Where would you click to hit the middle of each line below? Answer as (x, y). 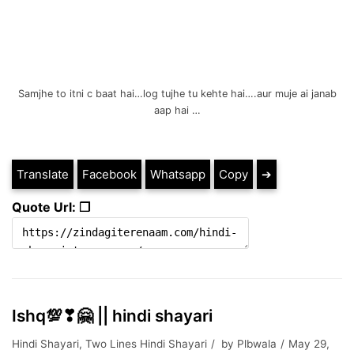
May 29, (309, 343)
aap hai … (177, 110)
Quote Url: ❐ (51, 207)
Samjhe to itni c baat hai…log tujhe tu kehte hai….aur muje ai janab (177, 93)
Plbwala (257, 343)
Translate (43, 174)
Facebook (109, 174)
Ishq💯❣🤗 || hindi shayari (112, 315)
